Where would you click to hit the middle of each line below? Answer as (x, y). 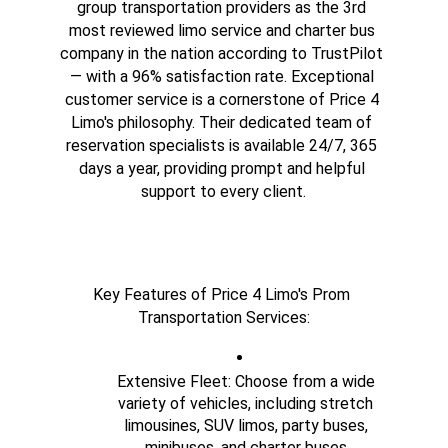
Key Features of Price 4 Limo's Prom (222, 295)
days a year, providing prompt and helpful (221, 169)
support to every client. (224, 192)
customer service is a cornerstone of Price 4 (221, 100)
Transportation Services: (223, 318)
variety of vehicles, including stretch (246, 404)
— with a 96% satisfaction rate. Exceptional (221, 77)
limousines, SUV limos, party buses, (245, 426)
